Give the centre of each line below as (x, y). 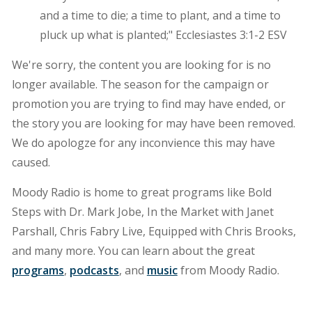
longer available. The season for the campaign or (140, 84)
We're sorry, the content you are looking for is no (141, 64)
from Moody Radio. (228, 270)
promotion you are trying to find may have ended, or (148, 103)
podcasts (94, 270)
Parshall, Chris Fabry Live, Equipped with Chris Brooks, (154, 231)
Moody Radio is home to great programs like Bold (141, 192)
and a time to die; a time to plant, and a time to (160, 15)
